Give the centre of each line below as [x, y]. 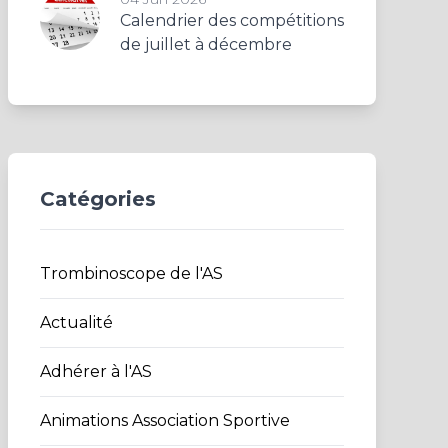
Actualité [76, 322]
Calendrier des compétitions [232, 20]
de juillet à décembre [206, 44]
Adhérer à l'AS [96, 371]
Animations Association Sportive [165, 420]
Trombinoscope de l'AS [131, 273]
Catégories [98, 199]
